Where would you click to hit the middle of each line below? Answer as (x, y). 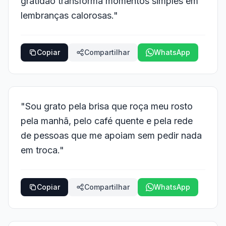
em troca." (42, 150)
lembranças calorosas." (69, 15)
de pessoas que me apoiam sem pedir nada (111, 135)
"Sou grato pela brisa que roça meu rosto (107, 106)
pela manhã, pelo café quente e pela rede (107, 121)
